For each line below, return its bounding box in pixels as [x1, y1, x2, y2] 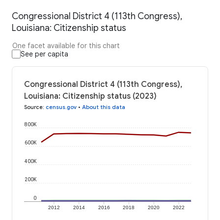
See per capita [21, 50, 68, 59]
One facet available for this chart [12, 41, 120, 51]
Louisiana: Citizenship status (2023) [24, 91, 157, 102]
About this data [82, 104, 125, 111]
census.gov [46, 104, 77, 111]
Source [24, 104, 43, 111]
